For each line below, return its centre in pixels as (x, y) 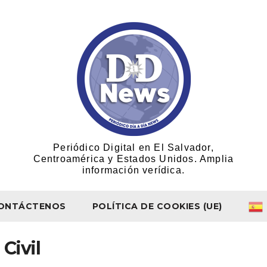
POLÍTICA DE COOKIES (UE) (157, 206)
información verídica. (133, 170)
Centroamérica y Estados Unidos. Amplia (133, 159)
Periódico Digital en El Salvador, (133, 148)
